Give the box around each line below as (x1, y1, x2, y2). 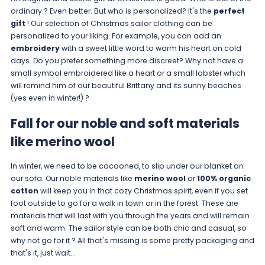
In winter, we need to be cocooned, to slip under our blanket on (10, 160, 244, 171)
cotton (10, 185, 38, 196)
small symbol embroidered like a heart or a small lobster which (10, 67, 245, 78)
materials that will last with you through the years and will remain (10, 210, 250, 221)
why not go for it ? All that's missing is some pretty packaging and (10, 235, 254, 245)
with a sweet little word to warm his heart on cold (59, 43, 241, 53)
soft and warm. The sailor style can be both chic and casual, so (10, 222, 247, 233)
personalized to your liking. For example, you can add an (10, 30, 221, 41)
